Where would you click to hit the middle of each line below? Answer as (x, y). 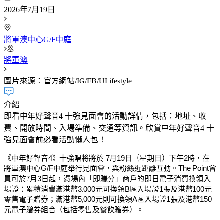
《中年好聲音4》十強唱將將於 (55, 158)
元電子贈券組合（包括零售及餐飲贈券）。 (74, 209)
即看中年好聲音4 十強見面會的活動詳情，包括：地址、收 (105, 116)
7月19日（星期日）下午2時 (150, 158)
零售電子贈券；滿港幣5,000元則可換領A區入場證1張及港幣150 (108, 199)
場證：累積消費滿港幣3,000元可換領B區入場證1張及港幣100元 (108, 189)
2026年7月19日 (29, 9)
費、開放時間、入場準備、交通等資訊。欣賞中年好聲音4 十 (109, 128)
